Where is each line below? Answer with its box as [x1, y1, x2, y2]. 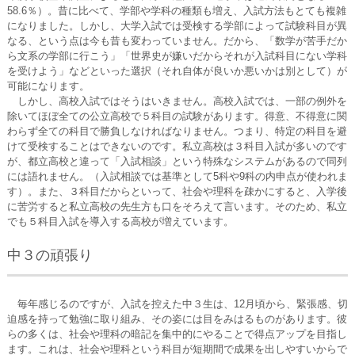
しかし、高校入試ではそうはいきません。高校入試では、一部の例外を [6, 95, 347, 107]
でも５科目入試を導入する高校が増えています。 [6, 216, 234, 227]
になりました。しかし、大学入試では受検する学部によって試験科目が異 [6, 20, 347, 32]
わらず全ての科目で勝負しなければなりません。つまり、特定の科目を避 [6, 125, 347, 137]
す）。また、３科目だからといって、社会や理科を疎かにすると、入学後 [6, 185, 347, 197]
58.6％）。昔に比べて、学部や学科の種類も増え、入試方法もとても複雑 [6, 5, 346, 17]
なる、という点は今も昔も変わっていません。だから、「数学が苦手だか [6, 35, 347, 47]
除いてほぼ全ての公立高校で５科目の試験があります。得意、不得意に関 [6, 110, 347, 122]
